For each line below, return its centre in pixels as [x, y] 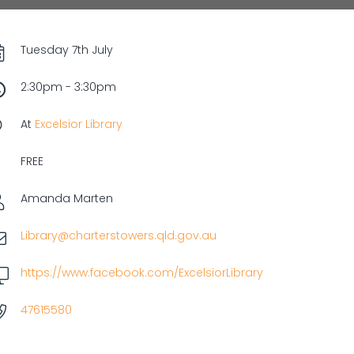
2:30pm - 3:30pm [68, 87]
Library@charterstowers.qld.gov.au [119, 235]
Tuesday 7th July [67, 50]
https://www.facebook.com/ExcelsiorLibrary [142, 273]
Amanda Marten [67, 198]
